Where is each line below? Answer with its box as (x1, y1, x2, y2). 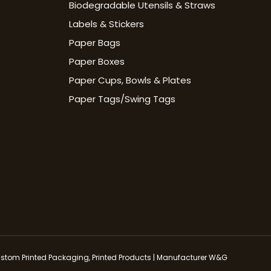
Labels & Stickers (68, 18, 144, 31)
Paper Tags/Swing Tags (68, 93, 175, 106)
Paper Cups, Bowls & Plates (68, 74, 191, 87)
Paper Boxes (68, 55, 125, 68)
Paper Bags (68, 36, 120, 50)
